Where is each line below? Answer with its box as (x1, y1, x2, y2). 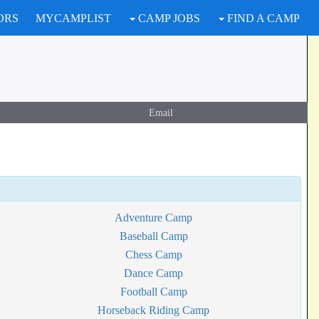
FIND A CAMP (224, 12, 300, 24)
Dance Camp (124, 267, 184, 279)
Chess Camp (125, 249, 182, 261)
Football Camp (120, 286, 187, 298)
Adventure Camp (115, 211, 193, 224)
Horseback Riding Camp (98, 304, 210, 316)
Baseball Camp (119, 230, 188, 242)
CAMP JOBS (135, 12, 200, 24)
